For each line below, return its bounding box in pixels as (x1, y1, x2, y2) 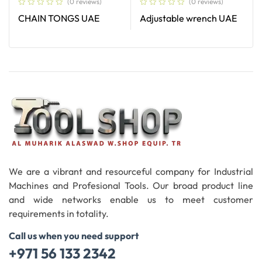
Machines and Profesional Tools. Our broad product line (9, 179, 253, 191)
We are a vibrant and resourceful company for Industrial (9, 165, 253, 177)
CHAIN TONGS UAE (18, 12, 99, 24)
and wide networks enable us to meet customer (9, 193, 253, 205)
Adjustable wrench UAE (140, 12, 237, 24)
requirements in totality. (9, 207, 109, 219)
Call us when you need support (9, 229, 139, 242)
